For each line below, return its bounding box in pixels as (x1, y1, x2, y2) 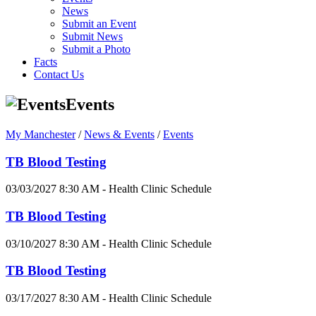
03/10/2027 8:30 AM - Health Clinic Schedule (6, 237, 212, 250)
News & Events (84, 128, 154, 140)
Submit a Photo (62, 43, 130, 55)
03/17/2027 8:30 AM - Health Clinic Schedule (6, 292, 212, 305)
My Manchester (6, 128, 75, 140)
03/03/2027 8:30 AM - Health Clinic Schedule (6, 183, 212, 195)
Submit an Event (62, 18, 136, 30)
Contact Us (34, 68, 84, 80)
